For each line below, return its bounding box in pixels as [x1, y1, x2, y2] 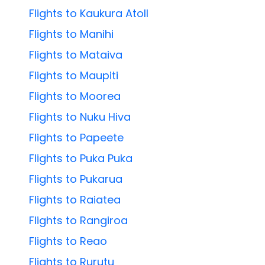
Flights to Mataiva [29, 47, 123, 63]
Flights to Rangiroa [29, 213, 128, 228]
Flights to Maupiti [29, 68, 119, 83]
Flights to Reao [29, 234, 108, 249]
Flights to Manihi [29, 27, 114, 42]
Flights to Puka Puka [29, 151, 133, 166]
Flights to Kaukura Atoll [29, 6, 149, 21]
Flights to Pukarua [29, 172, 123, 187]
